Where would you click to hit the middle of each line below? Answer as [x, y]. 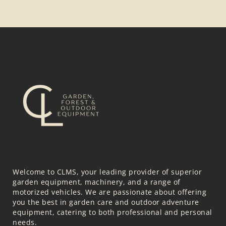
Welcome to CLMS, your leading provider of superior [107, 172]
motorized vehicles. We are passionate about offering [109, 192]
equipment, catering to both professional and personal [112, 212]
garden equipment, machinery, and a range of [97, 182]
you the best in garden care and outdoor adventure [106, 202]
